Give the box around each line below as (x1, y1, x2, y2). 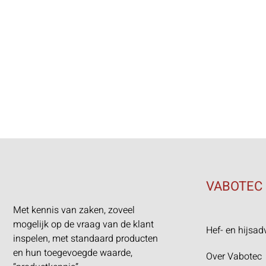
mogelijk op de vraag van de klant (13, 217, 154, 232)
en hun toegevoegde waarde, (13, 246, 132, 261)
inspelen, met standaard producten (13, 232, 158, 246)
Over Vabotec (206, 249, 262, 264)
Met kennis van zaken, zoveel (13, 203, 135, 218)
